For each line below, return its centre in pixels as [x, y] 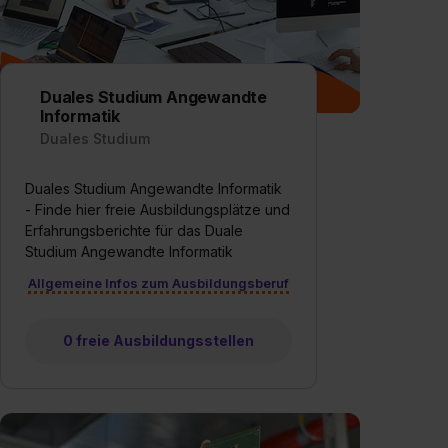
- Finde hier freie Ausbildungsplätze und [157, 209]
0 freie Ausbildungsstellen [158, 340]
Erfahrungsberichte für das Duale [134, 230]
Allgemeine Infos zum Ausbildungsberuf [158, 282]
